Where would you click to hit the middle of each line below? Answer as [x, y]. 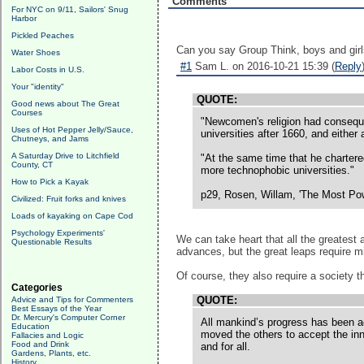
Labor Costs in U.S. [48, 69]
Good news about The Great [65, 104]
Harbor [24, 18]
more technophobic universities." [277, 170]
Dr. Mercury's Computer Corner [68, 317]
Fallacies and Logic [48, 335]
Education [30, 326]
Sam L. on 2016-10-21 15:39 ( [263, 66]
